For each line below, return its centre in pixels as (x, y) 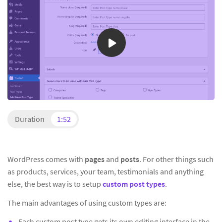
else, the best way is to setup (55, 184)
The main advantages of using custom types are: (87, 203)
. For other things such (176, 159)
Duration (30, 119)
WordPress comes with (46, 159)
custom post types (134, 184)
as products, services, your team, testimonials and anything (106, 172)
